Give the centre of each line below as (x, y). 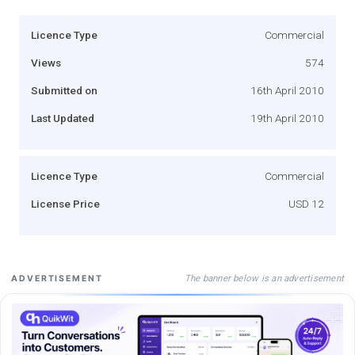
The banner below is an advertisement (264, 278)
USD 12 (306, 203)
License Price (65, 203)
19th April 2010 (287, 118)
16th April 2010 (287, 90)
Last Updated (63, 118)
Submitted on (64, 90)
